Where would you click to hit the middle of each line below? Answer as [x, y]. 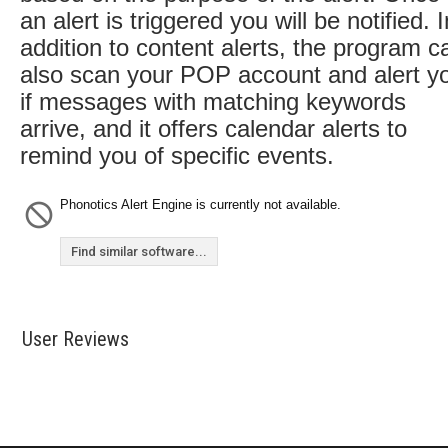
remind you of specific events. [177, 155]
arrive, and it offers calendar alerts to [213, 128]
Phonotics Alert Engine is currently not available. [200, 204]
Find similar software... [139, 251]
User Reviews [75, 339]
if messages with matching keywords [213, 101]
